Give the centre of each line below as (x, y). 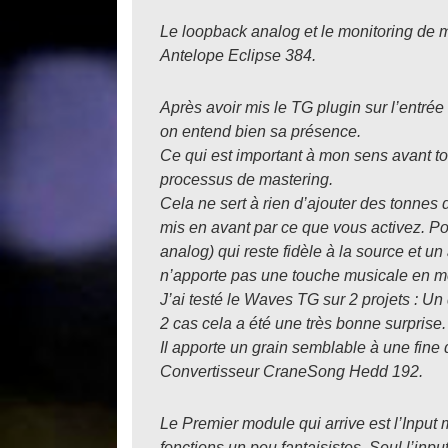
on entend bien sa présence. (260, 131)
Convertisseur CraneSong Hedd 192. (291, 371)
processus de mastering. (246, 179)
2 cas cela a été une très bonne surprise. (303, 323)
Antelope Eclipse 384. (238, 55)
